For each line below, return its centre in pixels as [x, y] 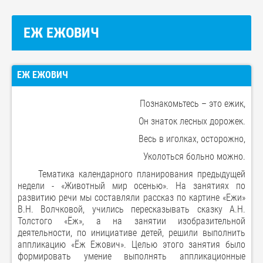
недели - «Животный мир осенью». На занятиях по [131, 186]
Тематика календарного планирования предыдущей [131, 174]
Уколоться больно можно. [194, 156]
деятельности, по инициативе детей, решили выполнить [131, 232]
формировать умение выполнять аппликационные [131, 256]
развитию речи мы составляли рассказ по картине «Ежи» [131, 197]
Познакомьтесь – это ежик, [193, 103]
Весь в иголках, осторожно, [192, 139]
